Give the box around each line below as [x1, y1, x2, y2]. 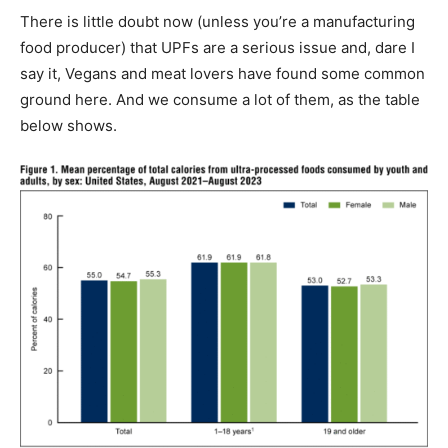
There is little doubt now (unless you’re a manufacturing [20, 11, 415, 31]
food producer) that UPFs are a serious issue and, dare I [20, 37, 415, 57]
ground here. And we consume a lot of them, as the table [20, 89, 420, 109]
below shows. [20, 115, 117, 135]
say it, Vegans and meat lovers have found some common [20, 63, 425, 83]
